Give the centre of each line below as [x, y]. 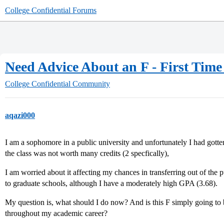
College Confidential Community [57, 84]
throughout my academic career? [56, 213]
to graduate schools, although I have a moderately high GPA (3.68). [111, 183]
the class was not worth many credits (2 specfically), [87, 153]
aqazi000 [20, 115]
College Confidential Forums [51, 10]
